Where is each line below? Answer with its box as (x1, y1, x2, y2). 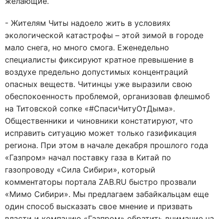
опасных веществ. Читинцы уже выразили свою (5, 79, 192, 89)
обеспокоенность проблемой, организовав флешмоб (5, 91, 210, 101)
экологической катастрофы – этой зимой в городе (5, 30, 203, 40)
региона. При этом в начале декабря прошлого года (5, 140, 208, 150)
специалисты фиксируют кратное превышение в (5, 55, 194, 65)
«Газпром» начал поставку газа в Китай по (5, 153, 171, 162)
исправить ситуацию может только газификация (5, 128, 197, 138)
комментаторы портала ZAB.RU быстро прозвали (5, 177, 197, 187)
